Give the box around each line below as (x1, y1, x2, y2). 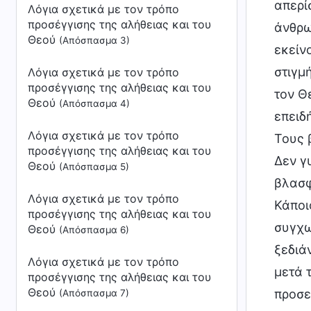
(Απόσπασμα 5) (59, 161, 129, 172)
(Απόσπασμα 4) (59, 98, 130, 109)
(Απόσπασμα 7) (59, 287, 129, 299)
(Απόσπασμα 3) (59, 35, 130, 46)
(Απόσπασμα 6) (59, 224, 129, 235)
